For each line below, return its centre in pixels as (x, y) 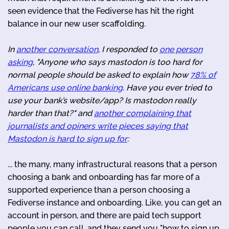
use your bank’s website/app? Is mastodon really (102, 100)
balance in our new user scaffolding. (77, 24)
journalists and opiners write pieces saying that (98, 126)
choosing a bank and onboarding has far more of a (104, 177)
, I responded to (129, 49)
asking (20, 62)
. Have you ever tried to (167, 87)
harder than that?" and (51, 113)
